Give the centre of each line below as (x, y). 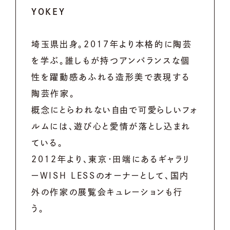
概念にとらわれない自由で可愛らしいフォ (115, 110)
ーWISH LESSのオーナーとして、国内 (111, 175)
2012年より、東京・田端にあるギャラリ (111, 159)
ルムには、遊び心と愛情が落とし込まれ (111, 126)
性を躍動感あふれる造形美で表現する (111, 77)
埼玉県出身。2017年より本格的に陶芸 (112, 44)
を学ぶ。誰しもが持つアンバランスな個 (111, 60)
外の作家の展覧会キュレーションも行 (107, 192)
